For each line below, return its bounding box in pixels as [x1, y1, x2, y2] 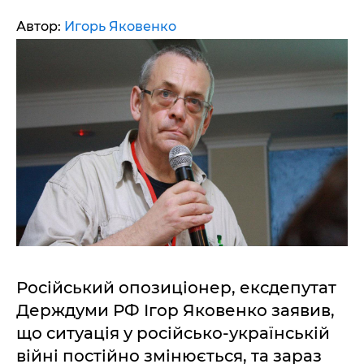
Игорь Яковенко [64, 19, 176, 34]
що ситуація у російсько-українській [16, 323, 330, 343]
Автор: [16, 19, 64, 34]
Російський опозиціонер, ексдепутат [16, 278, 336, 297]
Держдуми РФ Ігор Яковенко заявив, [16, 301, 335, 320]
